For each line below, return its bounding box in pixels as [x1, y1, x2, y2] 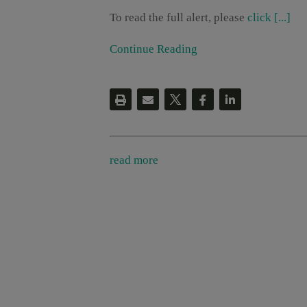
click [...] [247, 11, 291, 25]
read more [110, 153, 158, 167]
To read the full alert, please [110, 11, 247, 25]
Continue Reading [110, 42, 197, 56]
